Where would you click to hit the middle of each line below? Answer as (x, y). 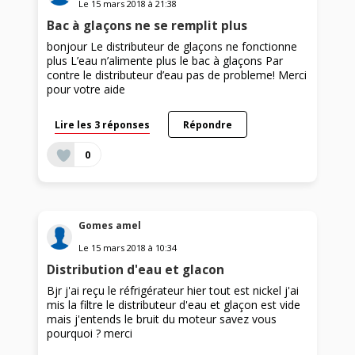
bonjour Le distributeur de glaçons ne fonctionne (172, 47)
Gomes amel (110, 226)
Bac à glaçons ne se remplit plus (147, 26)
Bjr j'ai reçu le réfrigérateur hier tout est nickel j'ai (173, 291)
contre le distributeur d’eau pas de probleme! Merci (177, 75)
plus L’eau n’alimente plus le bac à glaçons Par (165, 61)
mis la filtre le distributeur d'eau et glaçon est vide (174, 305)
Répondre (207, 125)
